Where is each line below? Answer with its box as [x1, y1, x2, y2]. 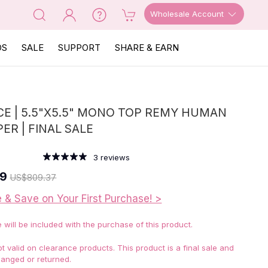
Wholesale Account [150, 8, 226, 19]
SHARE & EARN [115, 42, 179, 53]
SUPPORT [58, 42, 100, 53]
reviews [98, 153, 130, 162]
